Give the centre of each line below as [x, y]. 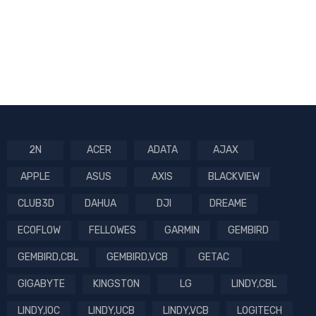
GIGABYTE [41, 284]
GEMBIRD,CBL [48, 257]
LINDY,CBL [254, 284]
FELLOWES [113, 231]
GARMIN [182, 231]
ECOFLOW [39, 231]
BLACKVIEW [234, 177]
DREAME [228, 204]
